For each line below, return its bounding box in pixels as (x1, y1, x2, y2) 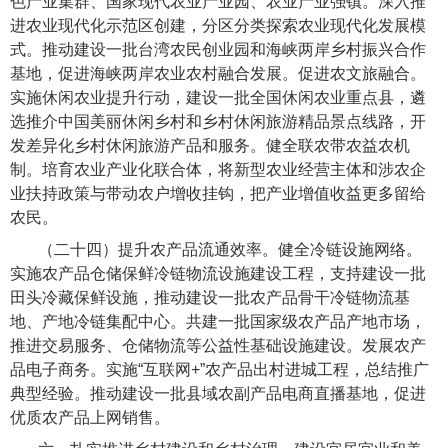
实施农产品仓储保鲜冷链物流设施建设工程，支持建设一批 (10, 265, 426, 283)
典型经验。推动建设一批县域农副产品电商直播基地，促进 (10, 385, 426, 403)
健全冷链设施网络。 (278, 241, 423, 259)
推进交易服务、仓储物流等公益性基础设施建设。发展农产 (10, 337, 426, 355)
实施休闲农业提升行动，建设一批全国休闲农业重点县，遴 (10, 89, 426, 107)
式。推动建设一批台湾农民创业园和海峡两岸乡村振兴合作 (10, 41, 426, 59)
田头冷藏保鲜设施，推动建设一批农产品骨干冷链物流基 (10, 289, 410, 307)
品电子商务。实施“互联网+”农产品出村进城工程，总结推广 (10, 361, 429, 379)
